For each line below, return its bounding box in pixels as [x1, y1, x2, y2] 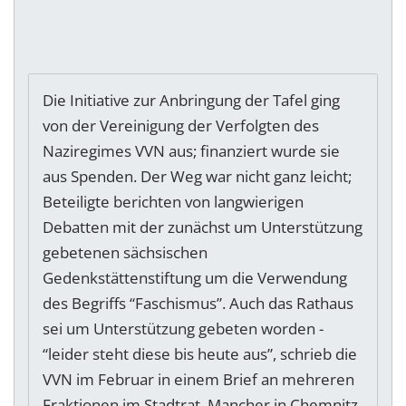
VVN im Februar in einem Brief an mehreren [43, 369, 354, 391]
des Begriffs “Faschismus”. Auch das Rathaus [43, 293, 353, 314]
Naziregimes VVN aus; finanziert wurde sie [43, 140, 340, 162]
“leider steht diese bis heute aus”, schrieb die [43, 343, 357, 365]
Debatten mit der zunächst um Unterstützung [43, 217, 362, 238]
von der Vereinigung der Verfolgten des [43, 115, 319, 137]
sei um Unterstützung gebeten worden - [43, 318, 324, 340]
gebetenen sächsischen [43, 242, 208, 264]
